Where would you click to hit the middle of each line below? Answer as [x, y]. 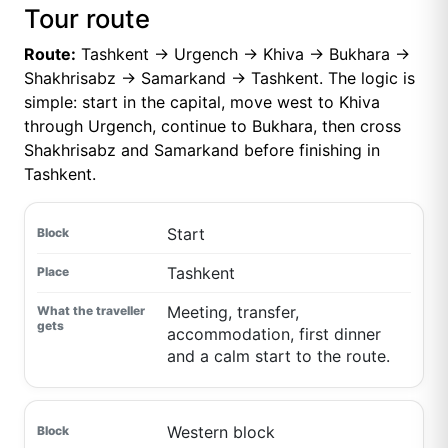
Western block [220, 432]
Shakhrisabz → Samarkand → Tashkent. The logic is [219, 78]
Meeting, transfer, [232, 312]
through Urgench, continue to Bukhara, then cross [212, 126]
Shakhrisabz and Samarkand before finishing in [202, 150]
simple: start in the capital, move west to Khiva [202, 102]
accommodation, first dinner [273, 334]
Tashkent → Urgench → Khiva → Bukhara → [243, 54]
